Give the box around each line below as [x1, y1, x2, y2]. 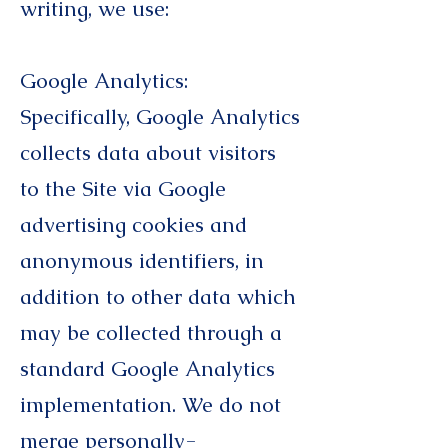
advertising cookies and [20, 211, 247, 238]
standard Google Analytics [20, 355, 275, 382]
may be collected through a [20, 319, 282, 346]
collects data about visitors [20, 139, 276, 166]
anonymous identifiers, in [20, 247, 264, 274]
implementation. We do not [20, 391, 281, 418]
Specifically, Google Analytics [20, 103, 300, 130]
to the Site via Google [20, 175, 226, 202]
